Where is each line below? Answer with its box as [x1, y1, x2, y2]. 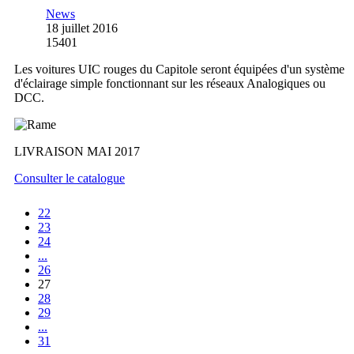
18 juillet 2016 [46, 21, 118, 36]
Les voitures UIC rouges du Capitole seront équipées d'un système [14, 62, 345, 77]
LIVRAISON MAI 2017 [14, 145, 140, 159]
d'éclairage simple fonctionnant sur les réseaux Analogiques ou [14, 77, 326, 91]
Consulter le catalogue [14, 171, 125, 186]
